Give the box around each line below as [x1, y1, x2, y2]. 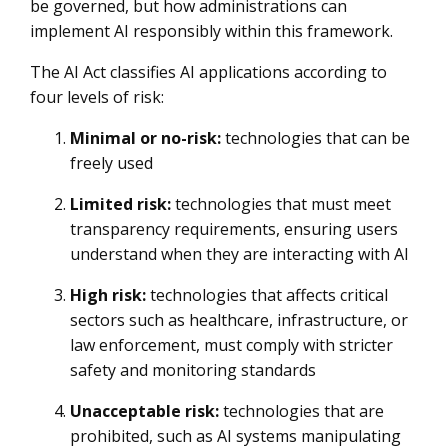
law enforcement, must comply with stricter [70, 334, 393, 356]
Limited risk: [70, 193, 171, 215]
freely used [70, 152, 153, 174]
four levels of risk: [30, 86, 164, 108]
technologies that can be [221, 127, 410, 149]
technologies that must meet [171, 193, 391, 215]
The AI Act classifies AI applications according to [30, 61, 387, 83]
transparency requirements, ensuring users [70, 218, 398, 240]
